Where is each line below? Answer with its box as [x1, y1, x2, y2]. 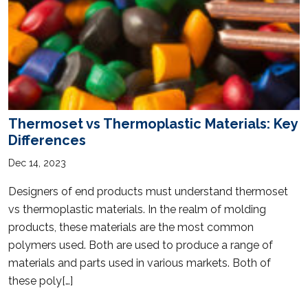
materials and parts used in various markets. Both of [8, 256, 271, 269]
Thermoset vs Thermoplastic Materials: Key [8, 115, 298, 132]
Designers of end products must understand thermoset [8, 184, 288, 198]
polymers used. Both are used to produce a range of [8, 238, 273, 252]
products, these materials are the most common [8, 220, 254, 234]
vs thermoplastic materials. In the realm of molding [8, 202, 266, 216]
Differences [8, 131, 86, 148]
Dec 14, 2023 [8, 157, 66, 168]
